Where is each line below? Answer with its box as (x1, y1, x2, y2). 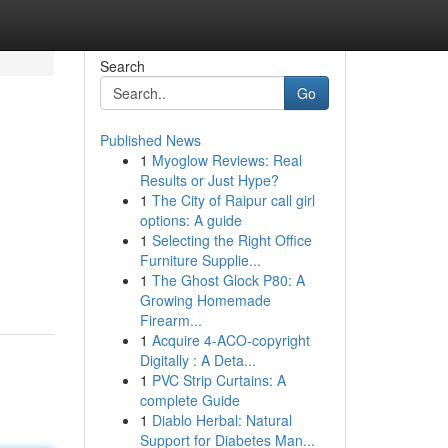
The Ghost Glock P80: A (151, 270, 305, 290)
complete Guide (139, 390, 240, 410)
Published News (99, 130, 201, 150)
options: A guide (139, 210, 242, 230)
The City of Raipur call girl (151, 190, 315, 210)
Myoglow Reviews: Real (151, 150, 302, 170)
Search (99, 56, 145, 76)
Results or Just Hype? (139, 170, 279, 190)
